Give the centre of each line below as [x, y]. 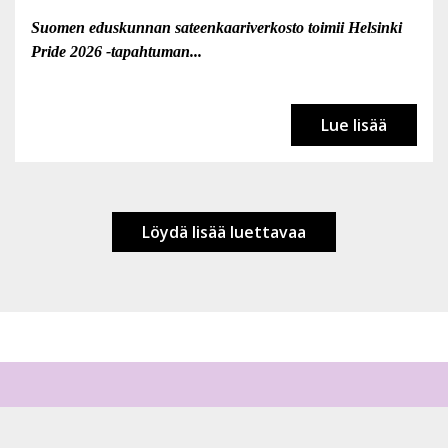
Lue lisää [354, 125]
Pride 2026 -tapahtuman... [116, 51]
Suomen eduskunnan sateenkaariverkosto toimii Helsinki [216, 27]
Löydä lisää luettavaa [224, 232]
